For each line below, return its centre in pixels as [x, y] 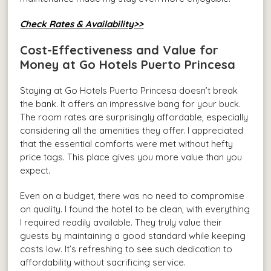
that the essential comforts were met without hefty [127, 144]
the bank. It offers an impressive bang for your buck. [131, 104]
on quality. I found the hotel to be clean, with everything [135, 209]
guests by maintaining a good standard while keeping [133, 236]
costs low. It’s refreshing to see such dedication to [126, 249]
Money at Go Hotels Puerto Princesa [128, 65]
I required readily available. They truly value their [121, 223]
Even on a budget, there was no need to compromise [132, 196]
